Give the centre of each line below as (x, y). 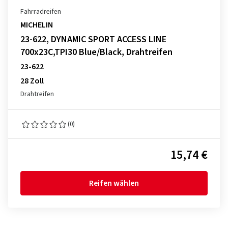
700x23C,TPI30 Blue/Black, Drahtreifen (96, 52)
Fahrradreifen (41, 12)
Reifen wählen (114, 183)
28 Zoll (32, 81)
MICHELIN (37, 25)
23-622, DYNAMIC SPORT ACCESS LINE (93, 39)
